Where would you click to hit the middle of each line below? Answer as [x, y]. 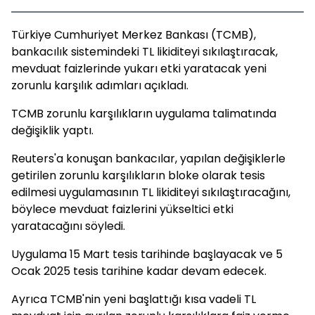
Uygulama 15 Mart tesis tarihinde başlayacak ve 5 [147, 254]
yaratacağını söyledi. [68, 226]
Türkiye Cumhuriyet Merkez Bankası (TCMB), [134, 35]
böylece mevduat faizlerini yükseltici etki [122, 209]
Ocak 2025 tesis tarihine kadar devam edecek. [139, 271]
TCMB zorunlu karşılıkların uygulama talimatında [144, 114]
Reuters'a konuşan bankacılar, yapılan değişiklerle [148, 159]
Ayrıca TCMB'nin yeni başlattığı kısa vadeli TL [134, 299]
